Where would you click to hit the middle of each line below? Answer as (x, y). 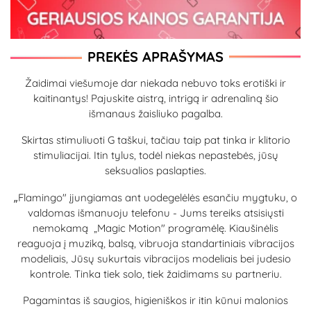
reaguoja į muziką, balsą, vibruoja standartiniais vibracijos (155, 243)
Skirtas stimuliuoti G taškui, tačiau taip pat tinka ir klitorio (155, 140)
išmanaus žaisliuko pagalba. (155, 113)
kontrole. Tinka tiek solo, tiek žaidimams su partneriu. (155, 274)
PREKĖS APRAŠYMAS (155, 57)
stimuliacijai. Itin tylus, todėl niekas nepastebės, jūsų (155, 155)
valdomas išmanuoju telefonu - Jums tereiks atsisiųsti (155, 212)
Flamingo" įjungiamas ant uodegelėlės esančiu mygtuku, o (158, 197)
